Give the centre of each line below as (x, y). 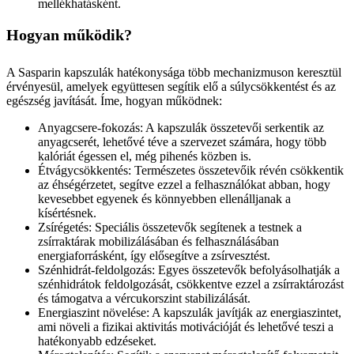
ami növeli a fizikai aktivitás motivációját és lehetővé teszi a (186, 327)
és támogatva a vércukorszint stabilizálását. (144, 298)
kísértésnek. (67, 213)
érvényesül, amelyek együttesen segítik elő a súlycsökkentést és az (171, 87)
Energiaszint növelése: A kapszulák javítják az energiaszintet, (190, 313)
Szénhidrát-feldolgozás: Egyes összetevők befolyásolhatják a (189, 270)
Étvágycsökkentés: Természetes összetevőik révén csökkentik (191, 170)
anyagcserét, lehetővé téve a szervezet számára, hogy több (182, 142)
